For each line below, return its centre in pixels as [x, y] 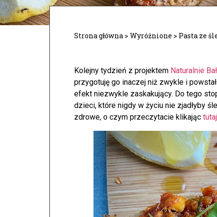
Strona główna [99, 36]
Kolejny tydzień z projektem [122, 70]
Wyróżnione [151, 36]
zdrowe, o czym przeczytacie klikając [139, 117]
